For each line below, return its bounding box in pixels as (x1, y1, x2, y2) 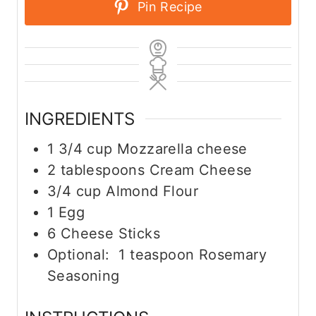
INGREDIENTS (25, 108, 135, 129)
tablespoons (60, 161, 145, 178)
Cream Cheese (149, 161, 253, 178)
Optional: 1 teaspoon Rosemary (47, 245, 267, 263)
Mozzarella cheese (117, 140, 248, 157)
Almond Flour (106, 182, 199, 200)
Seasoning (47, 267, 120, 284)
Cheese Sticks (60, 224, 161, 242)
